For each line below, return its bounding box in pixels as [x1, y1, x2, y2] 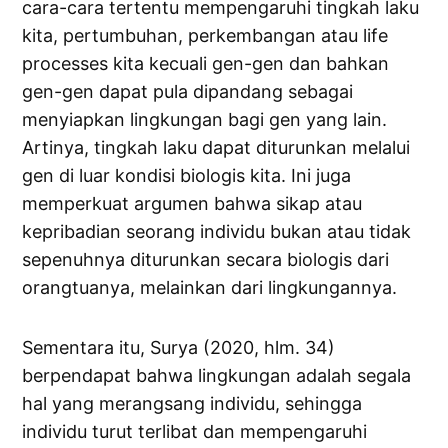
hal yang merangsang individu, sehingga [22, 393, 363, 415]
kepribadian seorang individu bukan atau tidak [22, 221, 412, 243]
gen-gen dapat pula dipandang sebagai [22, 81, 354, 103]
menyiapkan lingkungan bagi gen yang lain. [22, 109, 388, 131]
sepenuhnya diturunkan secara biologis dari [22, 249, 390, 271]
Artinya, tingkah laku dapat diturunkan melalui [22, 137, 411, 159]
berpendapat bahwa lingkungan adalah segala [22, 365, 412, 387]
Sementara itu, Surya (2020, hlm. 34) [22, 337, 336, 359]
